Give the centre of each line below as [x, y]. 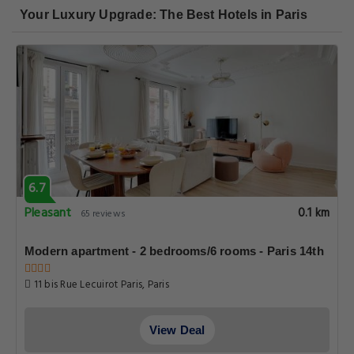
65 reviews [103, 214]
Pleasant [48, 213]
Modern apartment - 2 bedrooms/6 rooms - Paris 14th [174, 251]
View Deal [177, 330]
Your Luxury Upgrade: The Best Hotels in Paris [164, 15]
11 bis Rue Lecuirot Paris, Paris [100, 285]
